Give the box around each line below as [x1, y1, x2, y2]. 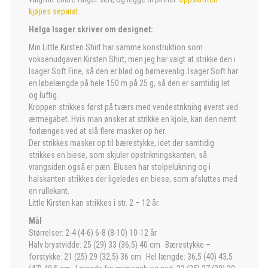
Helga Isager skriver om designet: [29, 25, 153, 34]
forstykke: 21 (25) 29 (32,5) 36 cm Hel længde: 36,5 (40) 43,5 [29, 252, 233, 261]
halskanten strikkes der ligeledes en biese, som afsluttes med [29, 174, 237, 184]
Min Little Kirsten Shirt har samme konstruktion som [29, 42, 203, 52]
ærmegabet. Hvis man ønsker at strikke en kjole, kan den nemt [29, 114, 236, 124]
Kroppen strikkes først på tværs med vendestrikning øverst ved [29, 102, 238, 112]
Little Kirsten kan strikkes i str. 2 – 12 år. [29, 198, 160, 208]
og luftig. [29, 90, 63, 100]
